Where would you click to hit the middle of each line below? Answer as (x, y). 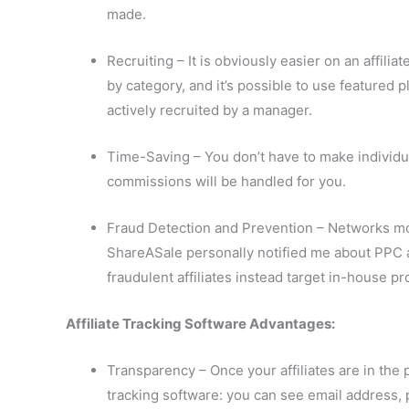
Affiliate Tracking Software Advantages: (200, 324)
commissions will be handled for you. (226, 181)
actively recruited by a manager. (210, 110)
